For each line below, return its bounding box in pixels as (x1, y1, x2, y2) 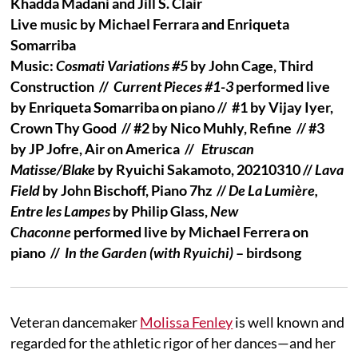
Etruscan (201, 139, 255, 157)
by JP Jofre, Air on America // (10, 139, 202, 157)
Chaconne (10, 222, 72, 241)
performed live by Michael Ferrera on (71, 222, 309, 241)
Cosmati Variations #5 (56, 56, 189, 74)
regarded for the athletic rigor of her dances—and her (10, 333, 336, 352)
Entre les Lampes (10, 201, 111, 220)
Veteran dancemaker (10, 312, 141, 331)
